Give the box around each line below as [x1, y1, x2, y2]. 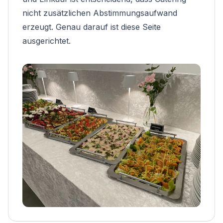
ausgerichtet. [22, 36, 71, 46]
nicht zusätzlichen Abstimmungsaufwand [22, 8, 177, 18]
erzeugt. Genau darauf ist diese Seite [22, 22, 161, 32]
